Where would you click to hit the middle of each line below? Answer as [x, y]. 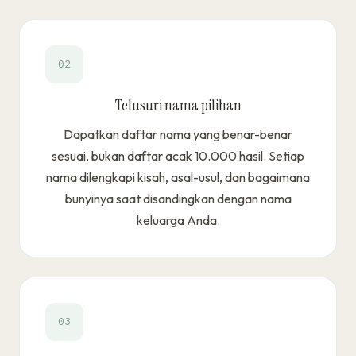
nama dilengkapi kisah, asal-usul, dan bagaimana [178, 178]
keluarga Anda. [178, 221]
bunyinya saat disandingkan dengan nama [178, 199]
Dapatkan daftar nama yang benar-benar [178, 135]
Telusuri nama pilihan [178, 106]
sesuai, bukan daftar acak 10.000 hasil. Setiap [178, 156]
